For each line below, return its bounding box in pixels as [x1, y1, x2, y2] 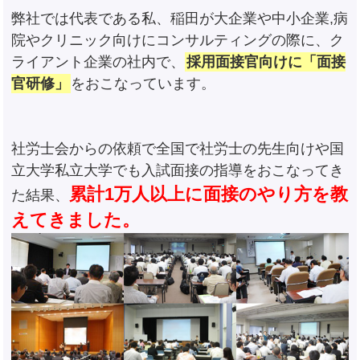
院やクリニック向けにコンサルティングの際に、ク [11, 32, 345, 49]
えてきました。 [11, 210, 141, 231]
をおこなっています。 [71, 76, 216, 92]
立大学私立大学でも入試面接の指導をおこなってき [11, 162, 345, 179]
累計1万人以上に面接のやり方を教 [69, 184, 349, 205]
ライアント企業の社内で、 [11, 54, 186, 71]
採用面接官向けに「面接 [186, 54, 346, 71]
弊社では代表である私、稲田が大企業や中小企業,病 [11, 10, 349, 27]
